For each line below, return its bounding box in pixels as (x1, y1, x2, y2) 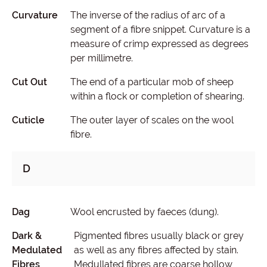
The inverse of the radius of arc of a (70, 10, 225, 21)
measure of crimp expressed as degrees (70, 38, 249, 49)
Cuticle (12, 114, 45, 126)
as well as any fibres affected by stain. (74, 244, 238, 256)
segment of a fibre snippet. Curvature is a (70, 24, 250, 35)
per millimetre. (70, 52, 133, 64)
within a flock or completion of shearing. (70, 91, 244, 102)
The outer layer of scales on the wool (70, 114, 234, 126)
